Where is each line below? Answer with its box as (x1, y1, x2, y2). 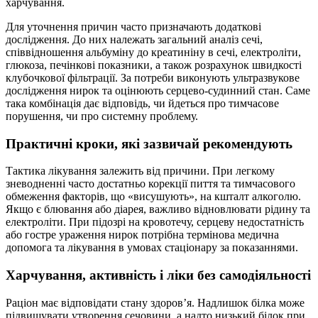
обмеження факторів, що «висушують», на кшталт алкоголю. (6, 190, 301, 203)
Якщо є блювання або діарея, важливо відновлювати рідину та (6, 203, 310, 216)
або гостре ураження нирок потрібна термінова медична (6, 229, 279, 241)
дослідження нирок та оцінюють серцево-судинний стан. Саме (6, 84, 310, 97)
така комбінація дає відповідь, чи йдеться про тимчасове (6, 97, 279, 109)
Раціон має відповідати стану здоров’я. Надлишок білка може (6, 296, 305, 309)
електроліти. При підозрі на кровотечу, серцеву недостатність (6, 216, 304, 229)
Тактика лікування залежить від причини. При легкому (6, 165, 275, 177)
